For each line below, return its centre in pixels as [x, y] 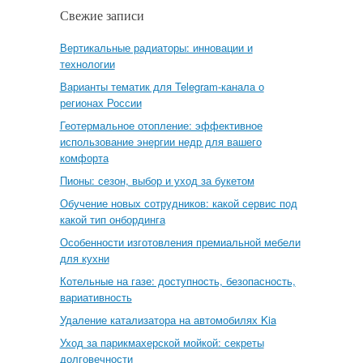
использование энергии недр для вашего [160, 141]
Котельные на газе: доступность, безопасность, [177, 281]
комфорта [84, 158]
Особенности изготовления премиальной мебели [180, 242]
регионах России [100, 102]
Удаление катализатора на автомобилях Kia [168, 320]
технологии [87, 64]
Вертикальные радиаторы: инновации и [156, 47]
